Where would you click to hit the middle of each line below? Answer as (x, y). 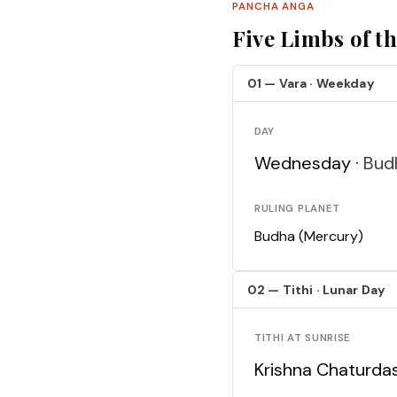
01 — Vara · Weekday (311, 84)
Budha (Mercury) (309, 237)
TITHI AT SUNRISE (303, 339)
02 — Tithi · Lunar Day (317, 290)
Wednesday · (309, 163)
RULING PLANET (297, 209)
